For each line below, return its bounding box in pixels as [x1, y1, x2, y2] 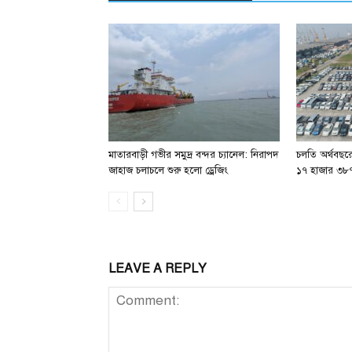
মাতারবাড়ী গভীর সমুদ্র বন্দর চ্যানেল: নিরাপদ [108, 148, 279, 161]
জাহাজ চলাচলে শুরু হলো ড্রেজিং [108, 164, 228, 177]
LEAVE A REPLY [108, 261, 207, 277]
